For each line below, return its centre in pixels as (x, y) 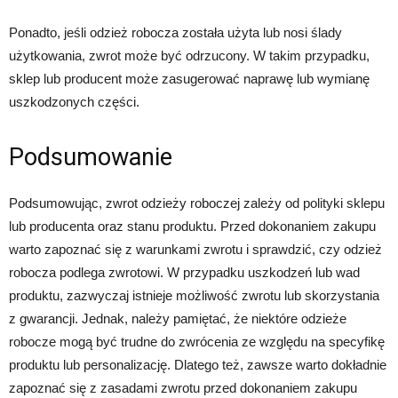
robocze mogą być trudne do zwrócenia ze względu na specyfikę (197, 341)
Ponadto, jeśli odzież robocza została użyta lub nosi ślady (175, 32)
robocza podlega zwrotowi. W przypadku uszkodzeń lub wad (184, 272)
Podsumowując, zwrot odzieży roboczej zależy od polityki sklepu (197, 203)
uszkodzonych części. (74, 101)
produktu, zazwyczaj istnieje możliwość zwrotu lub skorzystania (194, 295)
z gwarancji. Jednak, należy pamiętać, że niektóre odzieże (178, 318)
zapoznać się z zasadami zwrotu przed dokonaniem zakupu (183, 387)
